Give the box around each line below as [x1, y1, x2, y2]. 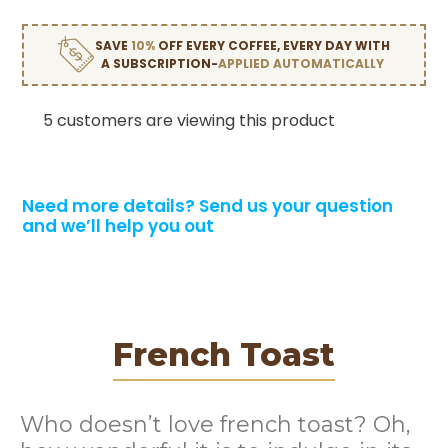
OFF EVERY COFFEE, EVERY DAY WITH [158, 36, 391, 54]
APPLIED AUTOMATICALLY [218, 54, 385, 72]
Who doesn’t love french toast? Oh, [20, 410, 411, 438]
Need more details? [22, 193, 196, 218]
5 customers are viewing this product [43, 108, 336, 132]
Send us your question [199, 193, 394, 218]
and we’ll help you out [22, 213, 215, 238]
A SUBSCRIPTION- [101, 54, 219, 72]
